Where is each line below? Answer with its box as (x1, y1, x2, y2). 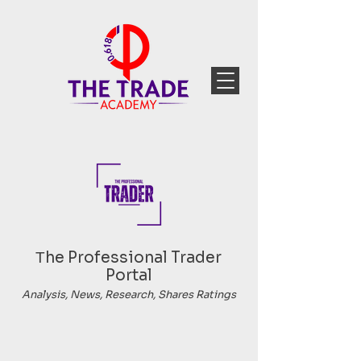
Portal (105, 266, 152, 285)
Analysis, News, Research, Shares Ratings (21, 288, 236, 301)
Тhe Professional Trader (35, 248, 222, 268)
